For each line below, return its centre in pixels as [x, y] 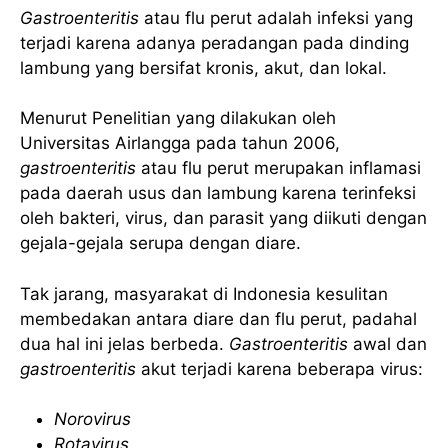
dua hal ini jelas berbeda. [124, 343]
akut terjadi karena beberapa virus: [284, 368]
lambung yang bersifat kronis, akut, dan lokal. [203, 67]
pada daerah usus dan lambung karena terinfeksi [218, 193]
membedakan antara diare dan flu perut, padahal [218, 318]
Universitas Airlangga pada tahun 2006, [180, 143]
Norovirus [92, 419]
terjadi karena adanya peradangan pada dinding [214, 42]
